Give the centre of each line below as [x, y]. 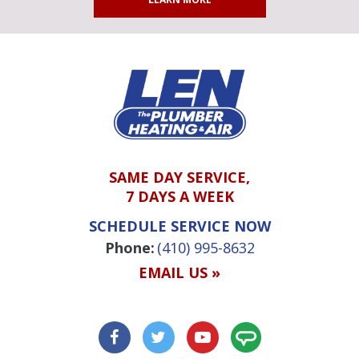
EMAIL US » [179, 273]
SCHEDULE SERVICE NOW [179, 226]
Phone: [129, 248]
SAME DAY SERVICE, [179, 177]
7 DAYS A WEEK [179, 197]
